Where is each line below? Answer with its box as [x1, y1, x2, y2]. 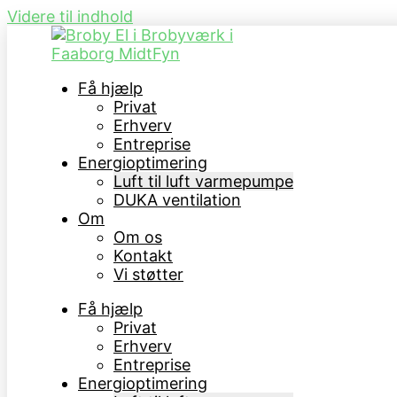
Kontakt [113, 246, 173, 265]
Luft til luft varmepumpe [113, 172, 293, 191]
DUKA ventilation [113, 191, 241, 209]
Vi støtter [113, 265, 183, 284]
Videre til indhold [7, 7, 133, 26]
